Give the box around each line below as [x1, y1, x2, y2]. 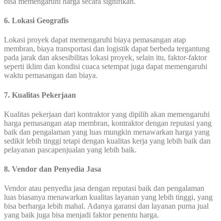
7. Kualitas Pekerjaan [4, 90, 76, 99]
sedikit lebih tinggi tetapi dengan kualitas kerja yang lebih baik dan [4, 136, 211, 145]
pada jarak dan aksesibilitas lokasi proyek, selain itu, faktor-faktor [4, 53, 207, 62]
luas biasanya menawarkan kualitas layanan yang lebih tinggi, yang [4, 193, 213, 202]
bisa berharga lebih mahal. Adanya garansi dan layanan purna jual [4, 202, 209, 211]
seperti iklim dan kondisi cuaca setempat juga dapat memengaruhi [4, 62, 207, 71]
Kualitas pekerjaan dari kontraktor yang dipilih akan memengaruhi [4, 110, 210, 118]
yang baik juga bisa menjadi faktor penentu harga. [4, 211, 159, 220]
